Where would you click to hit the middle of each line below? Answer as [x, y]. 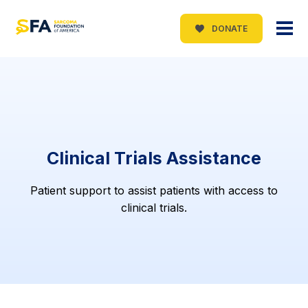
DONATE [228, 29]
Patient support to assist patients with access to [154, 190]
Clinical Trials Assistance [154, 158]
